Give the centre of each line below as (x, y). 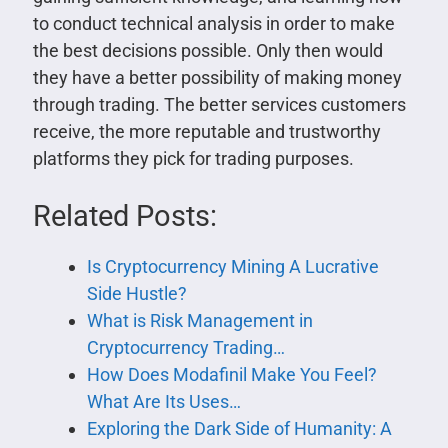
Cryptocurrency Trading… (185, 348)
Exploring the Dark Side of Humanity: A (239, 429)
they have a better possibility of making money (217, 78)
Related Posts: (124, 216)
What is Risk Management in (199, 321)
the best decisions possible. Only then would (207, 51)
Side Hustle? (136, 294)
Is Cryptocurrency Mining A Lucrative (232, 267)
